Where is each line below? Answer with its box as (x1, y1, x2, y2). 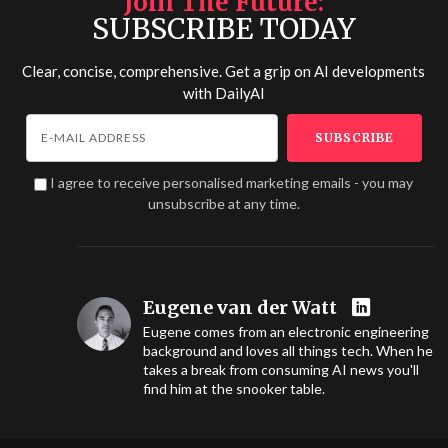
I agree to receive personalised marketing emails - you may (50, 174, 414, 192)
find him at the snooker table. (142, 380, 325, 398)
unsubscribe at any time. (147, 195, 300, 213)
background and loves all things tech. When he (142, 342, 433, 360)
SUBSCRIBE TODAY (91, 11, 356, 48)
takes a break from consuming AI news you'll (142, 361, 419, 379)
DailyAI (214, 84, 265, 103)
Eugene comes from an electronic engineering (142, 323, 429, 341)
